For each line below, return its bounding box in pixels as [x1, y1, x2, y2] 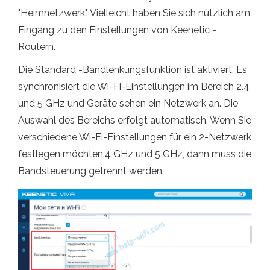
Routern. [18, 40, 55, 52]
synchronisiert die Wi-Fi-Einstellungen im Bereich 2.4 [18, 80, 250, 92]
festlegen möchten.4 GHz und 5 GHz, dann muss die [18, 148, 251, 160]
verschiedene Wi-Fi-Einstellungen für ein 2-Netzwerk [18, 131, 251, 143]
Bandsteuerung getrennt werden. [18, 165, 164, 177]
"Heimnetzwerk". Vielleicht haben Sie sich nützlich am [18, 7, 250, 19]
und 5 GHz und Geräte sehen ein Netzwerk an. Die [18, 97, 238, 109]
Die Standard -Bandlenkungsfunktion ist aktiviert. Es [18, 63, 247, 75]
